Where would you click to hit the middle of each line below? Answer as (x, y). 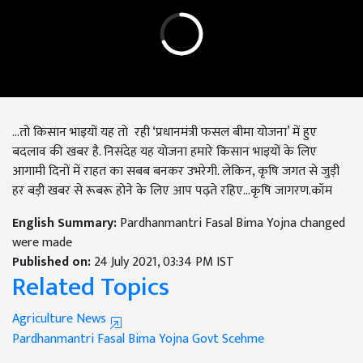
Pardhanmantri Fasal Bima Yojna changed (233, 224)
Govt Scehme (228, 340)
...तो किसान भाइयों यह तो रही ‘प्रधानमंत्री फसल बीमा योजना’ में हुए (164, 133)
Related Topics (91, 288)
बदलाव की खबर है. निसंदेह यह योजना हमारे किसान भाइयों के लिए (164, 152)
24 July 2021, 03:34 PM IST (164, 263)
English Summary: (66, 224)
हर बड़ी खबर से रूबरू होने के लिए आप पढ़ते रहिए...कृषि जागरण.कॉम (174, 191)
